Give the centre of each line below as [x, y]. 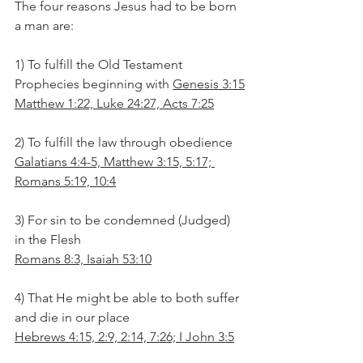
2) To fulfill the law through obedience [124, 142]
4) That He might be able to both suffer [128, 298]
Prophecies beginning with [94, 84]
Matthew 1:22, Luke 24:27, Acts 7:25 [114, 103]
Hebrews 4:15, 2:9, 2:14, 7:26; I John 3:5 [124, 337]
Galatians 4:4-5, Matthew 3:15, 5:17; [115, 162]
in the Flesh [48, 239]
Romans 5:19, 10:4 [65, 181]
